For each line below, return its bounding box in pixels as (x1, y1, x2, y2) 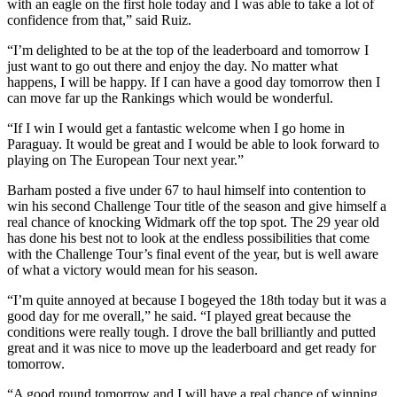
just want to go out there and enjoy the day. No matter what (7, 58, 338, 74)
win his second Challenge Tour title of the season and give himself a (7, 198, 386, 214)
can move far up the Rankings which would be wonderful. (7, 90, 333, 105)
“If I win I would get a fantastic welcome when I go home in (7, 120, 345, 136)
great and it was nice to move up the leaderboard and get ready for (7, 339, 376, 355)
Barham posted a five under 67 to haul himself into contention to (7, 182, 366, 198)
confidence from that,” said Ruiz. (7, 12, 191, 27)
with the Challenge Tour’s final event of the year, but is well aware (7, 245, 378, 261)
